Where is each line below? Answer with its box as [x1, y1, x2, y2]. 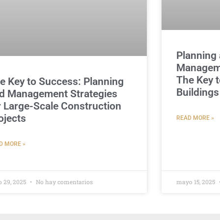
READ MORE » [176, 114, 214, 121]
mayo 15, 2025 [176, 177, 217, 186]
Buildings [176, 86, 219, 98]
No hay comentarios [34, 177, 93, 186]
